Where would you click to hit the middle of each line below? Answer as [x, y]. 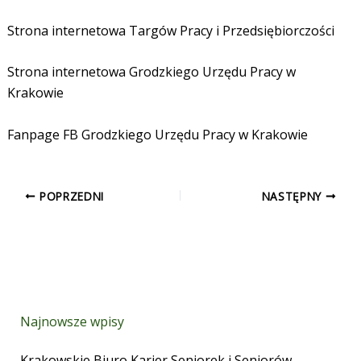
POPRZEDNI [70, 196]
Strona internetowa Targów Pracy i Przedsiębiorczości [170, 30]
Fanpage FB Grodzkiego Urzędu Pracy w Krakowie [157, 134]
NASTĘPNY [293, 196]
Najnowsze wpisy [72, 322]
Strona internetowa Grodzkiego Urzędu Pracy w [151, 72]
